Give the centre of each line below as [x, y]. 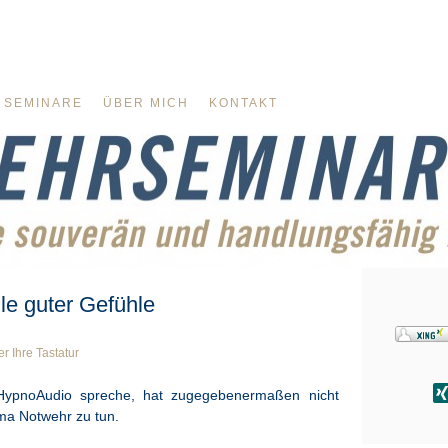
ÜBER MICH [146, 103]
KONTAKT [244, 103]
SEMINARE [44, 103]
